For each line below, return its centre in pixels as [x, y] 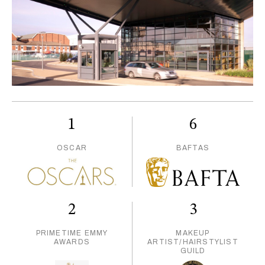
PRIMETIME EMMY [72, 233]
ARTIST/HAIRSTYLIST [193, 242]
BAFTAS [193, 148]
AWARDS [72, 242]
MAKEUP [193, 233]
